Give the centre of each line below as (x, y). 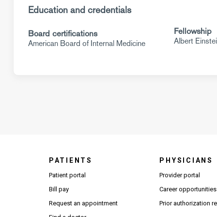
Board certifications (63, 33)
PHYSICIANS (186, 160)
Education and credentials (80, 10)
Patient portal (67, 175)
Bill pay (59, 189)
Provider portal (180, 175)
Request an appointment (83, 203)
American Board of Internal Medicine (87, 43)
